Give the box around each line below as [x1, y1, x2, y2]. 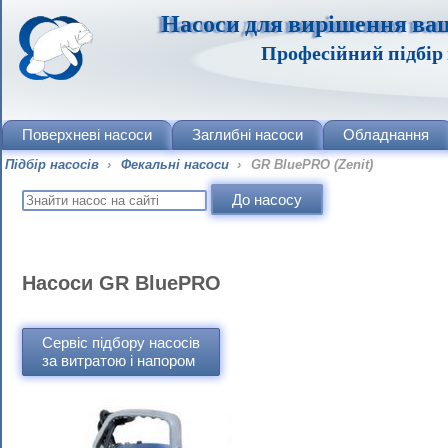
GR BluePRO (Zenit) [251, 157, 373, 172]
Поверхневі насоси [22, 126, 152, 143]
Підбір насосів [5, 157, 99, 172]
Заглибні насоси [192, 126, 303, 143]
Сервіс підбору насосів [42, 334, 200, 351]
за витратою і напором [42, 352, 195, 369]
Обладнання [343, 126, 429, 143]
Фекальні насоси [121, 157, 233, 172]
